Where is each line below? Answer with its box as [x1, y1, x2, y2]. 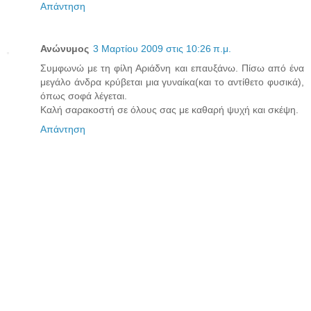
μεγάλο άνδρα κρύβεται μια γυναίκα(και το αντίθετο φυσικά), [40, 76, 304, 88]
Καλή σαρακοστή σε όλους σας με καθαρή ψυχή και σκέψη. [40, 104, 299, 116]
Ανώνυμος [40, 43, 89, 55]
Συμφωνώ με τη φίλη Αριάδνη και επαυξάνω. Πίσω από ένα [40, 62, 304, 74]
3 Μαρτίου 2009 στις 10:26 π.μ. [93, 43, 231, 55]
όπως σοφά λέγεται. [40, 90, 127, 102]
